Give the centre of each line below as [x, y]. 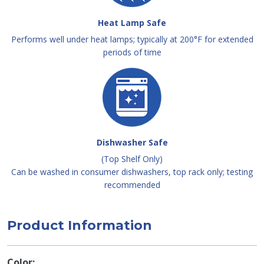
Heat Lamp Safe [132, 23]
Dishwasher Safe [132, 143]
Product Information [80, 226]
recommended [132, 185]
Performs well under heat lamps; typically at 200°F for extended [132, 39]
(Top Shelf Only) [132, 159]
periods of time [132, 52]
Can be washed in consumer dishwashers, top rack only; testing [132, 172]
